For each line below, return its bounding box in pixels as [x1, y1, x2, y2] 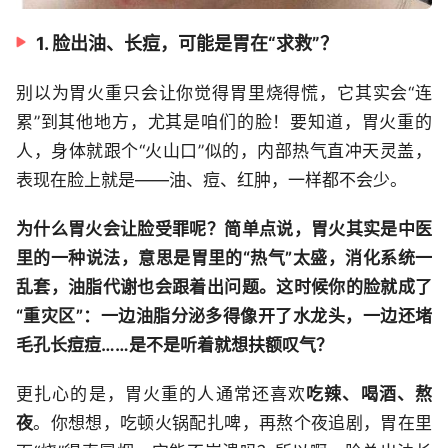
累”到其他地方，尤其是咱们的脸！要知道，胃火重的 [16, 112, 432, 133]
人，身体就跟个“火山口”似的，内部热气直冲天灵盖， [16, 141, 432, 162]
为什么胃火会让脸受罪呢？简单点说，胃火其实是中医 [16, 219, 432, 240]
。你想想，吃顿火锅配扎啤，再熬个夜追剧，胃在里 [33, 413, 433, 434]
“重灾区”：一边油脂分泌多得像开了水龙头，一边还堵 [16, 306, 432, 327]
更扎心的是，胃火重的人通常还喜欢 [16, 384, 307, 405]
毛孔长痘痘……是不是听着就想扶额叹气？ [16, 335, 333, 356]
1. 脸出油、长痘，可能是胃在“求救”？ [36, 33, 338, 55]
